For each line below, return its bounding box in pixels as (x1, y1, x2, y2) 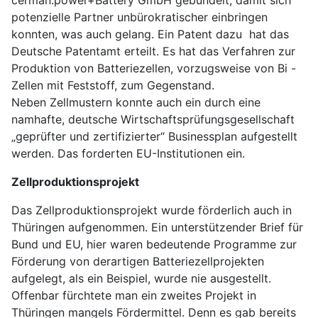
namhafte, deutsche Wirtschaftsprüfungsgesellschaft (11, 111, 295, 126)
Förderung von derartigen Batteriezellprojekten (11, 253, 264, 268)
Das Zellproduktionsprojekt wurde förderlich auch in (11, 202, 292, 217)
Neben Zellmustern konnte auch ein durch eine (11, 94, 261, 109)
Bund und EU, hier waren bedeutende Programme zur (11, 236, 297, 251)
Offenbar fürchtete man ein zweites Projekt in (11, 287, 256, 302)
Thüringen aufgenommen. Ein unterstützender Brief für (11, 219, 303, 234)
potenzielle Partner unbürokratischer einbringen (11, 9, 268, 24)
